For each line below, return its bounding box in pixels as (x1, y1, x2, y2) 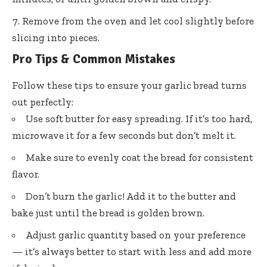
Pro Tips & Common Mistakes (12, 51, 175, 67)
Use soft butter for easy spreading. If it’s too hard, (26, 112, 252, 125)
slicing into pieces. (12, 31, 100, 44)
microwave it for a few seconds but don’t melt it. (12, 129, 236, 141)
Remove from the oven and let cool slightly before (22, 14, 254, 27)
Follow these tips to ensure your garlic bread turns (12, 79, 247, 91)
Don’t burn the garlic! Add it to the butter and (26, 190, 236, 202)
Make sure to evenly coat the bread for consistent (26, 151, 253, 163)
